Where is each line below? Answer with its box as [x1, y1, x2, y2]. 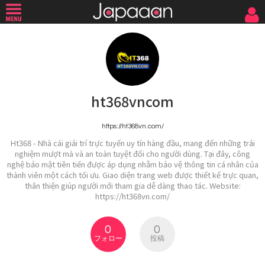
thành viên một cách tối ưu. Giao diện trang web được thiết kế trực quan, [7, 169, 258, 180]
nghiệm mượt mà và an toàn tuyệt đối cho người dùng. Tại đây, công [15, 148, 250, 159]
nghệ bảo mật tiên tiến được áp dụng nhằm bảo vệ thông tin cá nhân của [7, 159, 258, 170]
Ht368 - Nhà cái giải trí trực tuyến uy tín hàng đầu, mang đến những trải [10, 137, 255, 148]
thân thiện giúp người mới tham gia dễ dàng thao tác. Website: [24, 180, 241, 191]
